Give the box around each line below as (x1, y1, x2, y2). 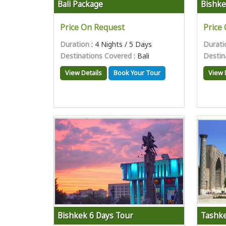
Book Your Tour (114, 69, 160, 77)
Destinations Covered (60, 51, 132, 61)
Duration (60, 39, 89, 49)
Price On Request (60, 22, 125, 33)
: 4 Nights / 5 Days (89, 39, 152, 49)
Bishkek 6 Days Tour (58, 210, 133, 221)
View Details (65, 69, 102, 77)
